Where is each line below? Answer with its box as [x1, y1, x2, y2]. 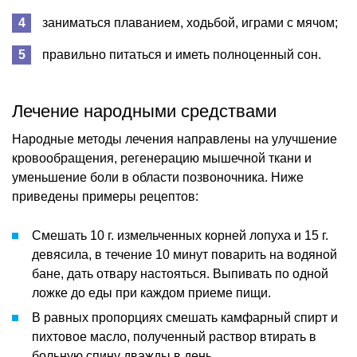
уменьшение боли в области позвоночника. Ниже [12, 170, 304, 184]
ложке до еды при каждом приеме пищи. [32, 285, 271, 300]
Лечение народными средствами [12, 100, 277, 121]
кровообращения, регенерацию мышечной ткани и [12, 151, 312, 165]
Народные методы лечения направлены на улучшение [12, 131, 337, 146]
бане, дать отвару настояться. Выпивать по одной [32, 266, 328, 280]
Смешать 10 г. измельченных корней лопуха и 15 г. [32, 228, 328, 242]
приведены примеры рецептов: [12, 189, 198, 203]
